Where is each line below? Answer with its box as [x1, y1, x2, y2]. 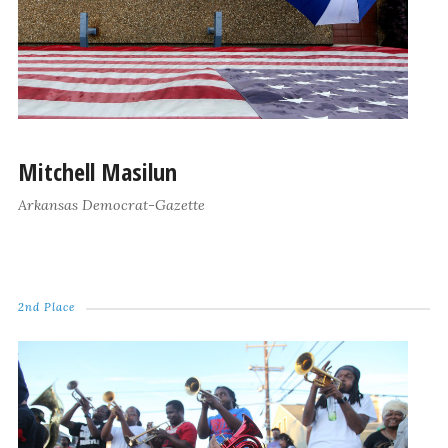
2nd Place [17, 300, 75, 315]
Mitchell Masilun [17, 155, 177, 189]
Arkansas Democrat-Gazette [17, 196, 205, 215]
